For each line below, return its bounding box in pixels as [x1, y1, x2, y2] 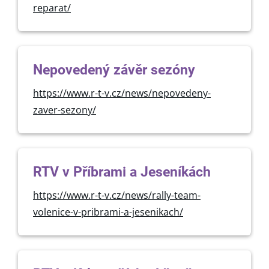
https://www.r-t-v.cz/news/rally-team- [33, 189, 201, 202]
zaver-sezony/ [33, 103, 96, 116]
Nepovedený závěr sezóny [33, 62, 195, 78]
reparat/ [33, 1, 71, 14]
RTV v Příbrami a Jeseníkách [33, 164, 211, 180]
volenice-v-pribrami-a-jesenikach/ [33, 205, 183, 219]
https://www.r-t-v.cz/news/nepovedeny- [33, 86, 211, 100]
